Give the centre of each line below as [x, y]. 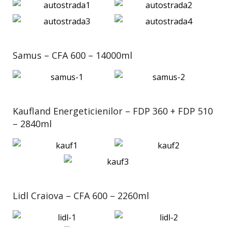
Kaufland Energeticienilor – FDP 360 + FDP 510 [113, 111]
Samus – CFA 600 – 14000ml [72, 55]
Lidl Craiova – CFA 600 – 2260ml [81, 196]
